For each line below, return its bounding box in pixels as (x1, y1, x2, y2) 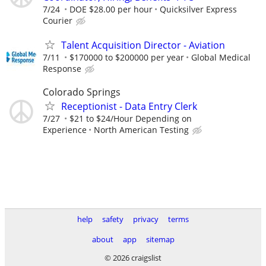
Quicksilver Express (160, 4, 237, 15)
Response (43, 63, 81, 75)
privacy (133, 214, 159, 224)
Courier (43, 15, 72, 26)
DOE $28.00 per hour (69, 4, 153, 15)
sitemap (145, 234, 175, 245)
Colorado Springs (43, 85, 121, 99)
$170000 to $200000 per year (69, 52, 184, 64)
